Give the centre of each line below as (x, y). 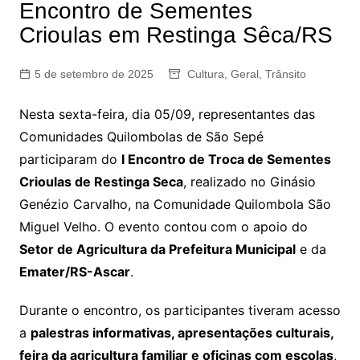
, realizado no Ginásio (249, 182)
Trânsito (285, 74)
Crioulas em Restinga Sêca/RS (176, 35)
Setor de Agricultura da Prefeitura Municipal (157, 249)
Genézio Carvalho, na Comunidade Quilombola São (175, 204)
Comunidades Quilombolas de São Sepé (141, 137)
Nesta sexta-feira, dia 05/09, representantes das (167, 114)
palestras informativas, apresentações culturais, (182, 333)
